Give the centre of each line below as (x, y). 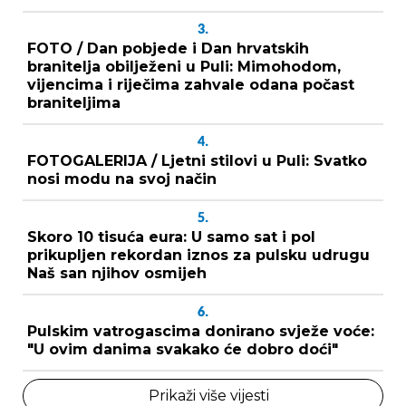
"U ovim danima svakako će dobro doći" (183, 349)
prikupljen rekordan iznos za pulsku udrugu (198, 255)
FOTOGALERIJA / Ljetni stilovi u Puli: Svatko (197, 160)
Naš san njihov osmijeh (117, 273)
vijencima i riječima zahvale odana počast (191, 84)
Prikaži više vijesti (208, 395)
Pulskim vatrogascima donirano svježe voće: (201, 331)
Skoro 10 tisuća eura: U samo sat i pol (171, 237)
